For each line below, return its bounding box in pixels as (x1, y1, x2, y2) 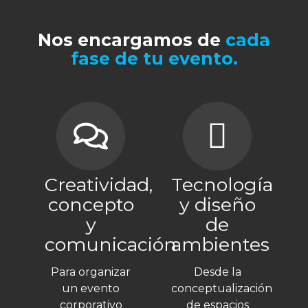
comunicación (45, 232, 177, 256)
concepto (47, 192, 134, 216)
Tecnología (171, 173, 273, 196)
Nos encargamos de (38, 29, 221, 50)
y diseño (179, 192, 256, 216)
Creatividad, (45, 173, 153, 196)
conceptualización (171, 282, 272, 296)
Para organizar (51, 265, 131, 279)
